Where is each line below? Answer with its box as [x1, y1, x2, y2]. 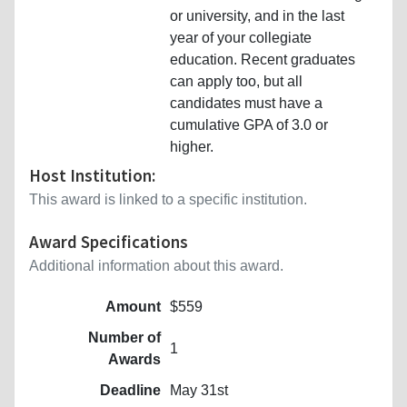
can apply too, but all [170, 73, 303, 89]
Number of [88, 329, 161, 345]
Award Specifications [29, 230, 188, 253]
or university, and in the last [170, 7, 344, 24]
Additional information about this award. [29, 257, 283, 273]
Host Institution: [29, 164, 155, 186]
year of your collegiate [170, 29, 312, 45]
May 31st [170, 382, 228, 398]
